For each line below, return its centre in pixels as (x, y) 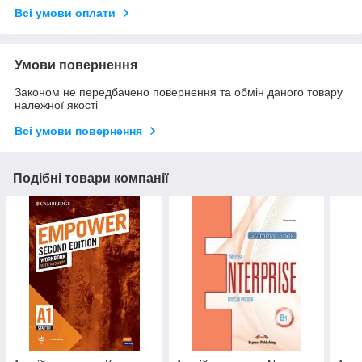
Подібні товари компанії (91, 178)
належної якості (56, 105)
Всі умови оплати (65, 13)
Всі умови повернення (78, 130)
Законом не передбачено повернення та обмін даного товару (179, 92)
